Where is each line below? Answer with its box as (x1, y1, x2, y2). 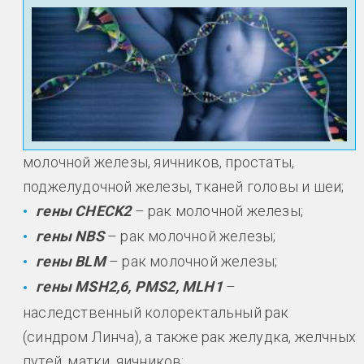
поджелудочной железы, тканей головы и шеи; (23, 177, 344, 195)
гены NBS (36, 227, 104, 245)
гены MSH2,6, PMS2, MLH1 (36, 278, 227, 296)
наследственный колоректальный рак (23, 303, 289, 321)
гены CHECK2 (36, 201, 135, 219)
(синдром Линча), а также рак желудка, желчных (23, 327, 356, 345)
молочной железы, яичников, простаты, (23, 153, 295, 171)
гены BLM (36, 253, 110, 271)
